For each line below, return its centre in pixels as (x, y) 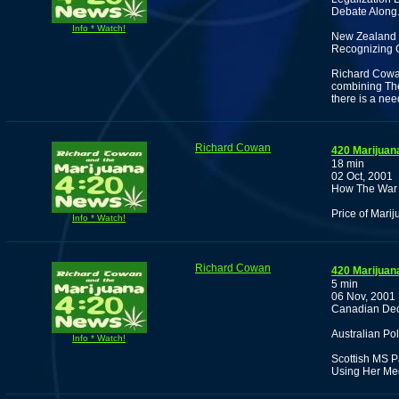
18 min (348, 164)
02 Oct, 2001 (362, 176)
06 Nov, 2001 (363, 297)
